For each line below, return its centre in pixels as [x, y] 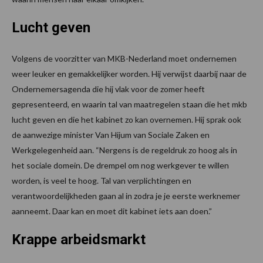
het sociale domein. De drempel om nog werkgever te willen [120, 166]
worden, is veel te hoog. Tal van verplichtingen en [102, 181]
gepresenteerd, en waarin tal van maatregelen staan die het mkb [129, 104]
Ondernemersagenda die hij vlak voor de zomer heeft [108, 89]
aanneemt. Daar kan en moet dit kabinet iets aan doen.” [112, 211]
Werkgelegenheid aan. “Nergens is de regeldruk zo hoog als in [124, 150]
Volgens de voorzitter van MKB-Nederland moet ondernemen [124, 59]
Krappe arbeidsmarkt [79, 240]
